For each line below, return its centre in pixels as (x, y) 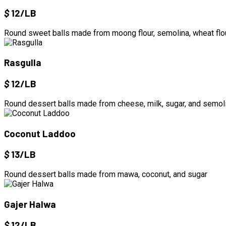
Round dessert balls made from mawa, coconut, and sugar (106, 175)
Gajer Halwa (30, 204)
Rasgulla (23, 63)
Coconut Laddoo (40, 133)
